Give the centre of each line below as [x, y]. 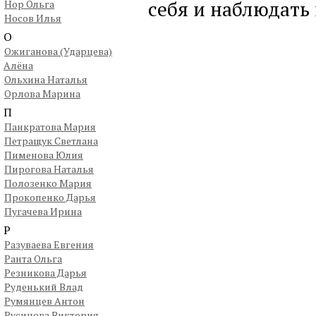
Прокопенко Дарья [50, 197]
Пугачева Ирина [43, 211]
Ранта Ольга [33, 259]
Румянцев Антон [44, 301]
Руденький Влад [44, 287]
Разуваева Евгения [49, 244]
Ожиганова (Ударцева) [58, 51]
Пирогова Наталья [49, 169]
